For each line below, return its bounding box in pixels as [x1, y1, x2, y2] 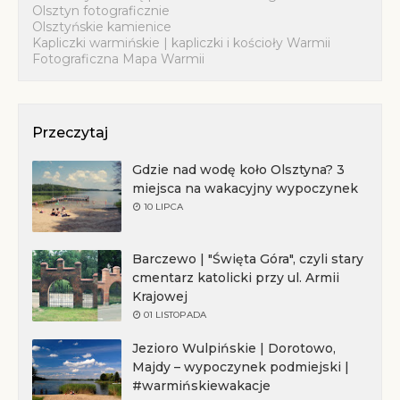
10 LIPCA [144, 201, 183, 212]
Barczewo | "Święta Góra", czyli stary [132, 251, 363, 267]
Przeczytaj [32, 124, 108, 141]
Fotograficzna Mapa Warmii [32, 51, 204, 67]
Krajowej [132, 288, 187, 304]
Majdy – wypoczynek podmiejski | [132, 359, 349, 375]
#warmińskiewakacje [132, 378, 271, 394]
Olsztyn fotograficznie [32, 3, 170, 19]
